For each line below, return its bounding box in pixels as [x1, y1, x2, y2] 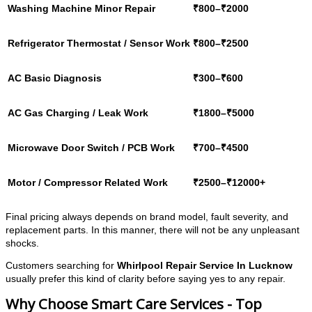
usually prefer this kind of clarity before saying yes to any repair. [6, 274, 286, 285]
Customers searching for [6, 260, 117, 272]
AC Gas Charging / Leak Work [8, 107, 148, 118]
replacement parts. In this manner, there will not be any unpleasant [6, 224, 299, 235]
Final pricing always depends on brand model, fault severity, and [6, 211, 288, 222]
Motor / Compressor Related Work [8, 177, 168, 188]
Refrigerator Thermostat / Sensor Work [8, 38, 190, 49]
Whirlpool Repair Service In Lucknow [117, 260, 292, 272]
